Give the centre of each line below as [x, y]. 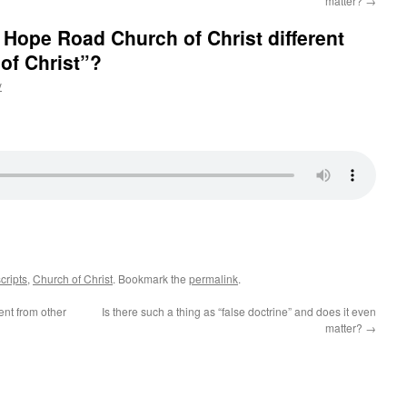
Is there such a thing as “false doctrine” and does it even [239, 311]
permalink [213, 278]
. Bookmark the [151, 278]
